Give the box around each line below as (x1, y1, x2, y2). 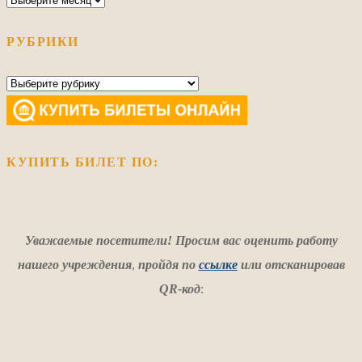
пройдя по (137, 258, 199, 272)
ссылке (198, 258, 238, 272)
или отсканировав (237, 258, 345, 272)
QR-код (158, 282, 200, 297)
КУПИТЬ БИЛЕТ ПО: (6, 155, 158, 170)
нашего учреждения (17, 258, 132, 272)
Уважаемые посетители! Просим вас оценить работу (24, 234, 338, 248)
